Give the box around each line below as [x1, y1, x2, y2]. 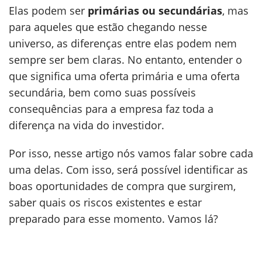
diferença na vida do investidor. [9, 118, 164, 132]
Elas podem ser [9, 4, 88, 18]
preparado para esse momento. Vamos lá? [9, 212, 218, 226]
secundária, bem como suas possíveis [9, 85, 196, 99]
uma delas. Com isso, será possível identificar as [9, 163, 248, 177]
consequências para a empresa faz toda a [9, 102, 213, 116]
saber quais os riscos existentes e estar [9, 195, 202, 209]
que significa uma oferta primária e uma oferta [9, 69, 240, 83]
